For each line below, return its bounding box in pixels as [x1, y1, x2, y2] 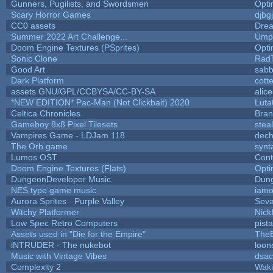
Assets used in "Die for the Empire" [10, 229, 146, 239]
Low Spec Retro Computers [10, 218, 118, 228]
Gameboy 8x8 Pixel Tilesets [10, 119, 118, 129]
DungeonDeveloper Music [10, 174, 111, 184]
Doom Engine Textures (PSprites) [10, 42, 140, 52]
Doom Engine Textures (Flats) [10, 163, 126, 173]
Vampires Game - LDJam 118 [10, 130, 125, 140]
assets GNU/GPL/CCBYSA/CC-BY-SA [10, 86, 155, 96]
